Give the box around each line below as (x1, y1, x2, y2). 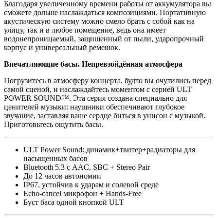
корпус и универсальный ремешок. (4, 43, 120, 52)
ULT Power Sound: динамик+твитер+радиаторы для (23, 145, 195, 154)
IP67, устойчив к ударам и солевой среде (23, 180, 159, 189)
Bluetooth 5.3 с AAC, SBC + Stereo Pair (23, 163, 150, 171)
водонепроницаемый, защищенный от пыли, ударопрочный (4, 34, 204, 43)
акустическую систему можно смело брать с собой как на (4, 17, 195, 25)
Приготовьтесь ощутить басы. (4, 120, 103, 128)
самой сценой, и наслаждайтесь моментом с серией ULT (4, 85, 192, 93)
